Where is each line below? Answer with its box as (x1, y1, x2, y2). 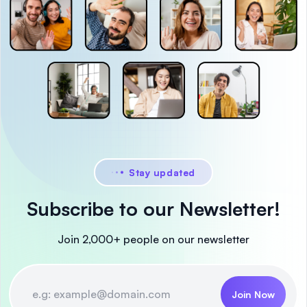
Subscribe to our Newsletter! (27, 196, 280, 221)
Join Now (232, 288, 275, 300)
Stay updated (129, 166, 195, 178)
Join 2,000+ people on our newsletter (58, 232, 249, 246)
